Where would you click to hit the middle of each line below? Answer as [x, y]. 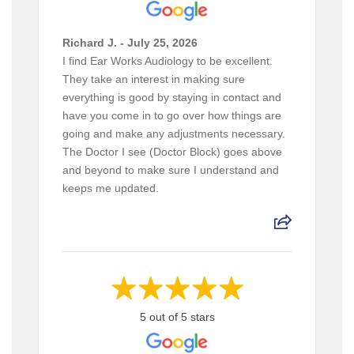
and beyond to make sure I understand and [170, 169]
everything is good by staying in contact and [171, 97]
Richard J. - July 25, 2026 [130, 42]
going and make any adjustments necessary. [173, 133]
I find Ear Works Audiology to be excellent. [167, 60]
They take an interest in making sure [153, 79]
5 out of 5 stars [177, 316]
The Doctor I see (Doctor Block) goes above [172, 151]
